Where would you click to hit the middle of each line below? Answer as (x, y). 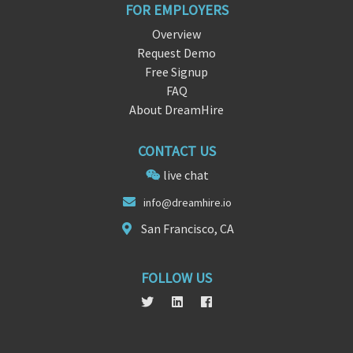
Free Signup (176, 72)
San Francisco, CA (188, 229)
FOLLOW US (176, 278)
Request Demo (176, 53)
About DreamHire (176, 110)
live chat (186, 175)
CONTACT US (176, 151)
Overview (176, 34)
